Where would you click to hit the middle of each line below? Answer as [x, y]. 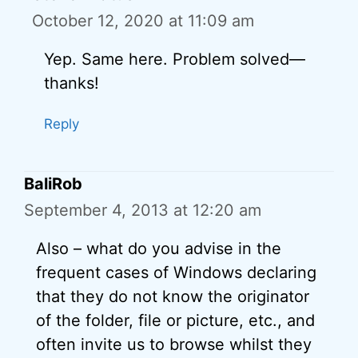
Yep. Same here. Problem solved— [175, 59]
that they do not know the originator [173, 296]
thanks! [72, 83]
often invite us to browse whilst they [174, 344]
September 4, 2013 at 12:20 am [143, 210]
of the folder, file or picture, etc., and [175, 320]
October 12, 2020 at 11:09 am [143, 21]
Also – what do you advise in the [159, 249]
